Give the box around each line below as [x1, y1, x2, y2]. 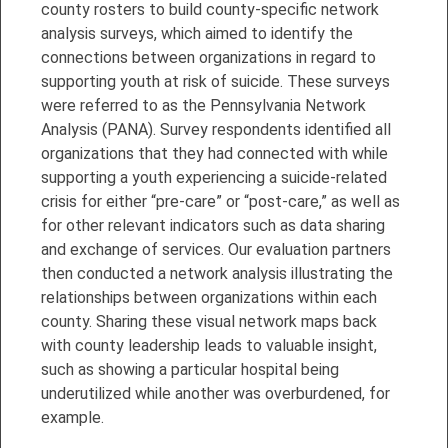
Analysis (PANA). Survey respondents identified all [41, 119, 391, 139]
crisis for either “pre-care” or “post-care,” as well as [41, 191, 400, 211]
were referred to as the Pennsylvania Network [41, 95, 366, 115]
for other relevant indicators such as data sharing [41, 215, 385, 235]
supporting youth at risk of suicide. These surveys [41, 71, 390, 91]
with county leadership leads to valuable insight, [41, 335, 377, 355]
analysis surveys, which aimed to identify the [41, 23, 353, 43]
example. [41, 407, 104, 427]
